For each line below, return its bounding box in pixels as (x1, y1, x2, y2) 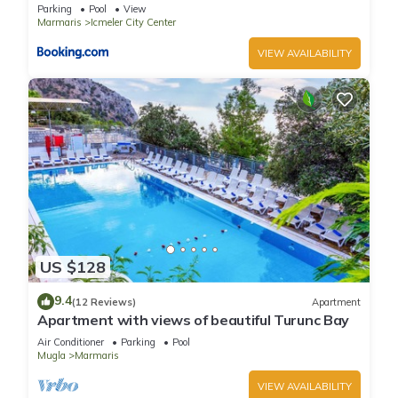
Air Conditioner (37, 336, 104, 349)
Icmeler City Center (91, 15, 176, 28)
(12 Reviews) (72, 295, 136, 308)
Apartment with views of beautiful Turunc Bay (37, 311, 349, 330)
